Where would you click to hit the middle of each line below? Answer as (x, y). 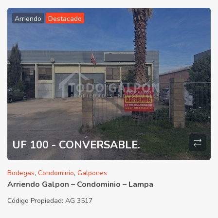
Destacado (65, 18)
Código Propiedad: (36, 201)
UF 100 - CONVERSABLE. (76, 145)
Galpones (92, 173)
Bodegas (21, 173)
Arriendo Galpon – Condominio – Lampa (80, 185)
